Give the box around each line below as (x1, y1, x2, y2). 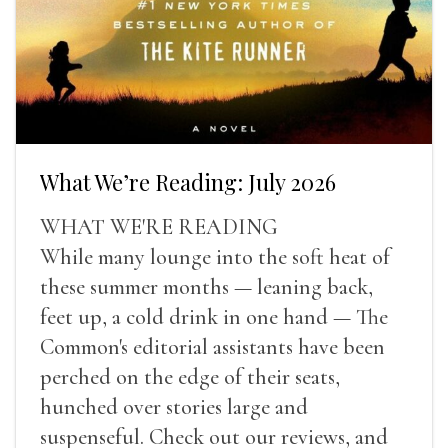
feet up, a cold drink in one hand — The (40, 304, 388, 331)
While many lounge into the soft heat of (40, 244, 390, 271)
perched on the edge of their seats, (40, 364, 340, 391)
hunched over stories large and (40, 394, 308, 421)
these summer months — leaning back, (40, 274, 373, 301)
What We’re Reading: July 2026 (40, 167, 336, 198)
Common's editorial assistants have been (40, 334, 385, 361)
